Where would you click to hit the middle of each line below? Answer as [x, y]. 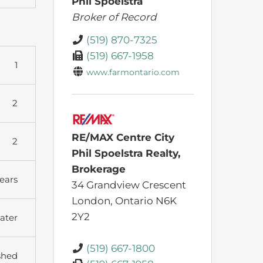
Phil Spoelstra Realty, [126, 153]
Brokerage [99, 169]
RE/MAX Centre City [123, 137]
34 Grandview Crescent [129, 185]
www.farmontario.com [133, 72]
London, [93, 200]
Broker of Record [114, 17]
